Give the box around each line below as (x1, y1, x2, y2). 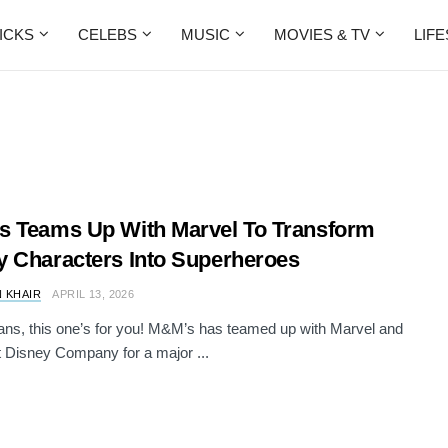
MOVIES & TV (274, 26, 370, 43)
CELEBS (78, 26, 137, 43)
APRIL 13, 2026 (52, 288, 135, 300)
